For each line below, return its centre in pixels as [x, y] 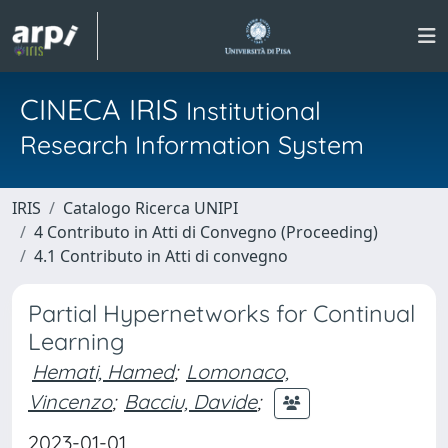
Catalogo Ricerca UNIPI [150, 208]
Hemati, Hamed [103, 371]
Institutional [253, 110]
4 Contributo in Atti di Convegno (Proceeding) [206, 232]
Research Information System [192, 144]
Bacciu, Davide [190, 401]
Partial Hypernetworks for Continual [221, 313]
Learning [76, 341]
